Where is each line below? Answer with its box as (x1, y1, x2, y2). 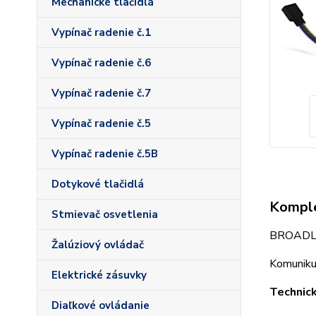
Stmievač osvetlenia (51, 207, 158, 221)
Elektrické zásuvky (51, 268, 147, 282)
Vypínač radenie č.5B (51, 147, 158, 161)
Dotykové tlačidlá (51, 177, 144, 191)
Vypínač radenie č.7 (51, 86, 151, 100)
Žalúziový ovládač (51, 238, 144, 252)
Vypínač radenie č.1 (51, 25, 151, 39)
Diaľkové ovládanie (51, 298, 150, 312)
